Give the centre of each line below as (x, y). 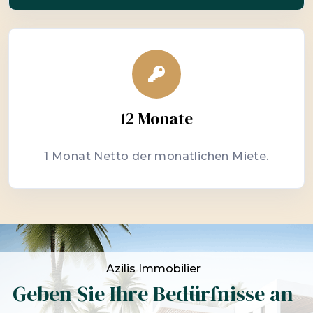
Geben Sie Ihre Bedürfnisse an (153, 294)
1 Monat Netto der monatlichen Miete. (156, 156)
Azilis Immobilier (153, 269)
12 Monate (156, 119)
